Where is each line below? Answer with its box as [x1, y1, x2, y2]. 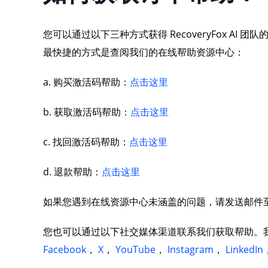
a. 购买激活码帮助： [43, 75, 130, 89]
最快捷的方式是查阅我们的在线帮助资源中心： [43, 45, 244, 59]
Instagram [167, 243, 214, 256]
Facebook [43, 243, 86, 256]
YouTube [115, 243, 156, 256]
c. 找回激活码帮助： [43, 135, 129, 148]
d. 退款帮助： [43, 165, 102, 178]
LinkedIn [226, 243, 263, 256]
